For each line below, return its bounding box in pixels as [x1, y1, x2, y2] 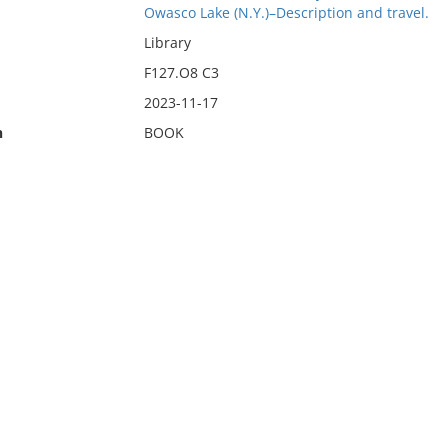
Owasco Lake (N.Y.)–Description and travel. [143, 3, 429, 22]
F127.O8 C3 [143, 63, 219, 82]
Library [143, 33, 191, 52]
